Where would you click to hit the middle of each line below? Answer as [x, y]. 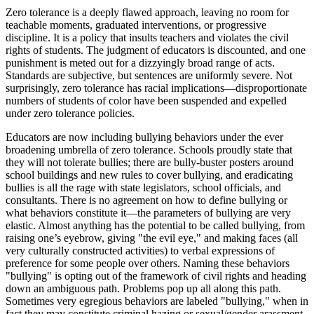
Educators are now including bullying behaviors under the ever [144, 137]
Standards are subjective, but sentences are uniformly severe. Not [149, 75]
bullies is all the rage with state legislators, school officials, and [143, 187]
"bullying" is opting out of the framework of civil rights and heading [156, 275]
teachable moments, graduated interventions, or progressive [136, 25]
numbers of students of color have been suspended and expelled [146, 100]
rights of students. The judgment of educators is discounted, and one [156, 50]
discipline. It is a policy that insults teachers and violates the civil [147, 37]
